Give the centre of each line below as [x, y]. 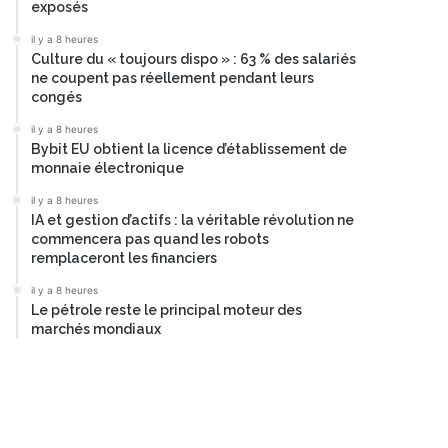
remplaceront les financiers [124, 258]
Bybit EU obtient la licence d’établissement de [189, 149]
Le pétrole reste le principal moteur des [166, 310]
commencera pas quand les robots [150, 239]
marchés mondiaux [96, 329]
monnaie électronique [107, 168]
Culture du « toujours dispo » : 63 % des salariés [193, 59]
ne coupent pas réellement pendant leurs [172, 78]
